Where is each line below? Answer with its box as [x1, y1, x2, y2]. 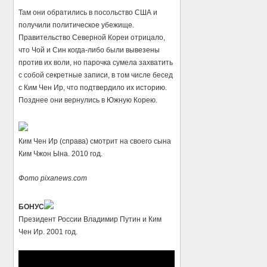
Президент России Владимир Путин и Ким [18, 215, 162, 224]
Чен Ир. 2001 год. [18, 228, 78, 237]
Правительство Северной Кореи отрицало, [18, 33, 166, 42]
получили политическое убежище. [18, 21, 135, 30]
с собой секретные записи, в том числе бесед [18, 71, 173, 80]
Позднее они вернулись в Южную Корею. [18, 96, 158, 105]
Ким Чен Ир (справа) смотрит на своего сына [18, 137, 172, 146]
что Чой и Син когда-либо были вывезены [18, 46, 160, 55]
